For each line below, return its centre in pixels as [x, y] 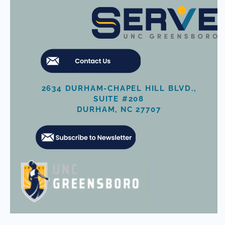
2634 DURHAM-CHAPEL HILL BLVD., [119, 88]
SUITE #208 [119, 99]
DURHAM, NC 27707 [119, 109]
